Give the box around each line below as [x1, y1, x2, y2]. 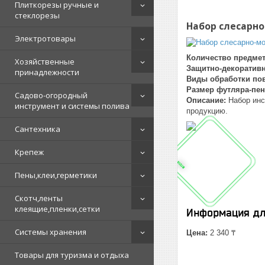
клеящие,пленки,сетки [15, 203, 100, 214]
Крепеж [15, 147, 44, 157]
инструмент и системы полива [15, 101, 130, 111]
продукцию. [186, 106, 228, 115]
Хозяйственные [15, 56, 75, 67]
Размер [186, 85, 216, 94]
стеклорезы [15, 10, 60, 21]
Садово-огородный [15, 90, 88, 101]
